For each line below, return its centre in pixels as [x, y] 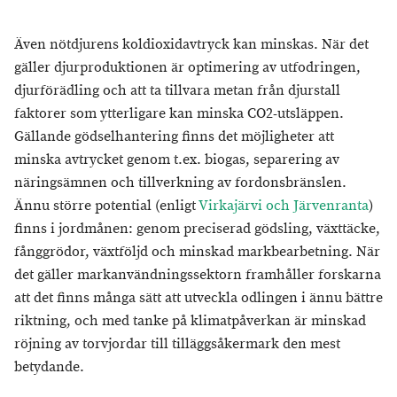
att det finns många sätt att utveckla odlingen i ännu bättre [198, 299]
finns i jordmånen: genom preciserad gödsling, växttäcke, [197, 230]
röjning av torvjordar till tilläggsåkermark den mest [177, 345]
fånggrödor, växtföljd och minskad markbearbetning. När [197, 253]
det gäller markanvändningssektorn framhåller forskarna [198, 276]
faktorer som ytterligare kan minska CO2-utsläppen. [179, 114]
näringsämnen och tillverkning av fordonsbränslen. [180, 183]
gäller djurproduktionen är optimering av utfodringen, [187, 68]
